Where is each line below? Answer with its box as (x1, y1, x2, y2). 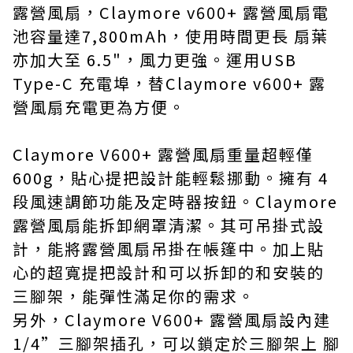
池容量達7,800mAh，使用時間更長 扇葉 (13, 24, 329, 47)
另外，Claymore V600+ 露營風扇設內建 (13, 308, 331, 331)
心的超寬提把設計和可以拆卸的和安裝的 (13, 261, 325, 284)
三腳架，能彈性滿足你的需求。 (13, 284, 255, 307)
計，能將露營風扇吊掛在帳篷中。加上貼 (13, 237, 325, 260)
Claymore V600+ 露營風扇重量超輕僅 (13, 143, 314, 165)
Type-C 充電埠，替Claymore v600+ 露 (13, 72, 326, 95)
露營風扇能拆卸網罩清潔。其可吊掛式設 (13, 214, 325, 236)
